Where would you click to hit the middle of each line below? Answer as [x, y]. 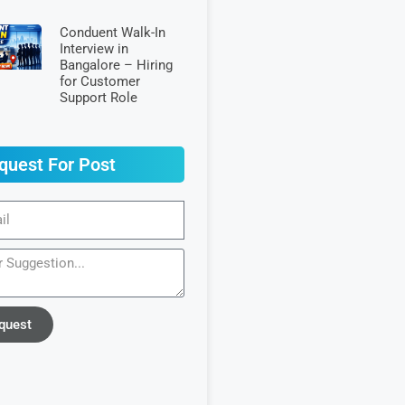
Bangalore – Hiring [116, 65]
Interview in [94, 48]
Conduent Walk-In [112, 32]
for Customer [99, 81]
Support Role [98, 97]
